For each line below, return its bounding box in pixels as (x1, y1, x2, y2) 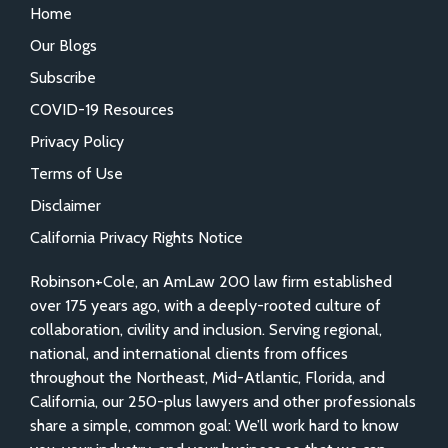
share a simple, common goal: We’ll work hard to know (30, 415, 399, 435)
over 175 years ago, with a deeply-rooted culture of (30, 295, 381, 315)
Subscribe (30, 67, 96, 87)
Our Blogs (30, 35, 97, 55)
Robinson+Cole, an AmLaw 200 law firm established (30, 271, 392, 291)
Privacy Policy (30, 131, 124, 151)
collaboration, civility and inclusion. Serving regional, (30, 319, 382, 339)
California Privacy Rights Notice (30, 227, 243, 247)
